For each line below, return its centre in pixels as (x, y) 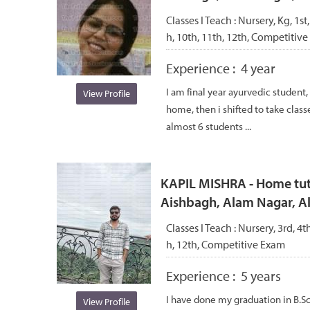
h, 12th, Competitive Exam (226, 244)
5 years (261, 275)
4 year (258, 68)
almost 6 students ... (209, 126)
